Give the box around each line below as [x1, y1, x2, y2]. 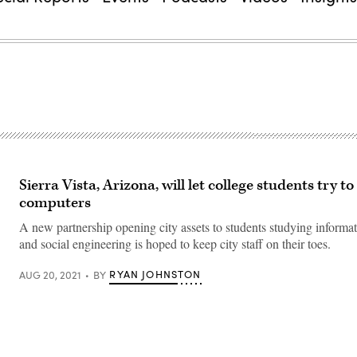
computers [19, 193, 91, 213]
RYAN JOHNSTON [109, 267, 202, 281]
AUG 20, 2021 [19, 267, 81, 282]
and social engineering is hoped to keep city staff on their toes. [19, 235, 331, 252]
